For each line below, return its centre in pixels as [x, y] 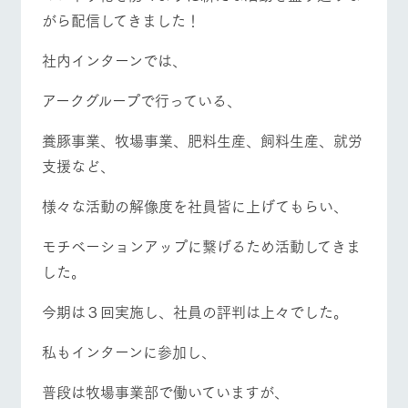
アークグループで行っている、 [141, 99]
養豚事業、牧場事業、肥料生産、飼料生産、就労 [202, 139]
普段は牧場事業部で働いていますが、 [165, 391]
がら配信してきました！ [121, 19]
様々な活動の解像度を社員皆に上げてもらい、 [194, 205]
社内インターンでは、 [114, 59]
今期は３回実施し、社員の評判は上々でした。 [194, 311]
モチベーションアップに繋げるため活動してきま [201, 245]
